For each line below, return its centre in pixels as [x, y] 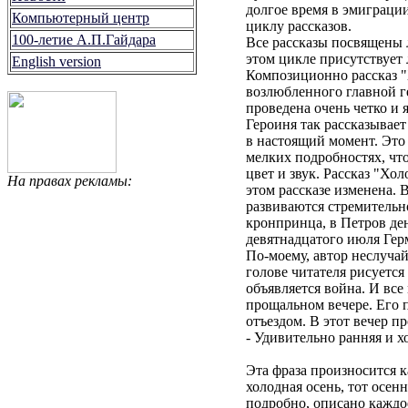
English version [56, 61]
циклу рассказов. [299, 25]
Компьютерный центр [81, 18]
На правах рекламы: [70, 181]
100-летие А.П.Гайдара [84, 40]
